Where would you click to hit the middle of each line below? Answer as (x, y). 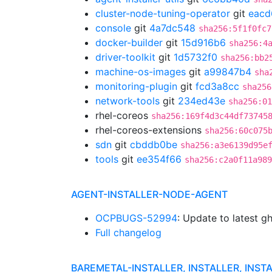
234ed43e (202, 101)
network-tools (127, 101)
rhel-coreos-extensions (150, 130)
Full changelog (128, 233)
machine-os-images (141, 72)
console (113, 28)
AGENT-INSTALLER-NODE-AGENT (149, 194)
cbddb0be (154, 144)
